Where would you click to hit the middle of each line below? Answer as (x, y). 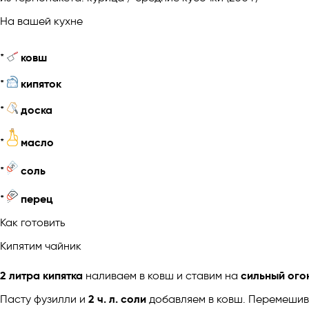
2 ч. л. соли (117, 299)
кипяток (41, 83)
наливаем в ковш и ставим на (162, 275)
